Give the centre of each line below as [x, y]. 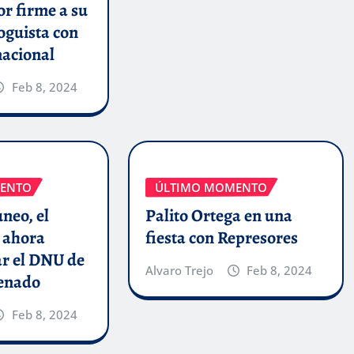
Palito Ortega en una [218, 216]
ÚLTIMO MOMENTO [211, 187]
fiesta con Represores [221, 238]
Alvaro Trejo [179, 271]
